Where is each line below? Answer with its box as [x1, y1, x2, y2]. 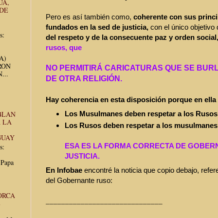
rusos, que [46, 43, 82, 52]
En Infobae [46, 166, 84, 175]
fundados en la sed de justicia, [46, 22, 150, 31]
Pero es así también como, [46, 12, 133, 21]
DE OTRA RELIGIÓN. [46, 74, 122, 83]
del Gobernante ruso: [46, 176, 112, 185]
